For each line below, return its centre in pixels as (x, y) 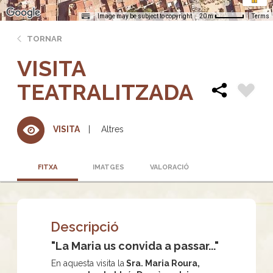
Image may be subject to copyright (145, 16)
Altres (112, 129)
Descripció (85, 226)
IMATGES (108, 167)
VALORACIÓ (169, 167)
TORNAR (44, 38)
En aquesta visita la (88, 263)
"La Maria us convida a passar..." (135, 246)
